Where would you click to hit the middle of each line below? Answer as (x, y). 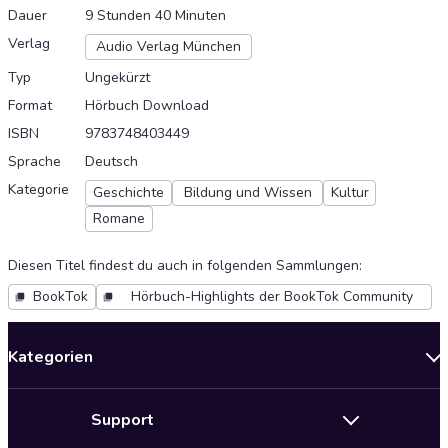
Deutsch (111, 162)
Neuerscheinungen (79, 399)
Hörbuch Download (147, 106)
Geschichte (128, 193)
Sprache (34, 162)
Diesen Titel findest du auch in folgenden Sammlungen (183, 266)
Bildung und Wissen (247, 193)
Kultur (349, 193)
